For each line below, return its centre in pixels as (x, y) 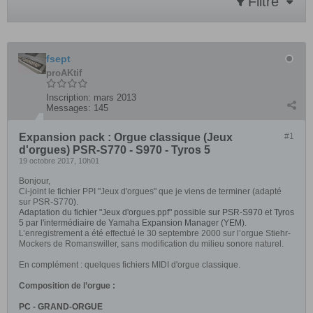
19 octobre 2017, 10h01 (59, 161)
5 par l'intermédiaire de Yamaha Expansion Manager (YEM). (133, 223)
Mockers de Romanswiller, (70, 244)
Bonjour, (35, 181)
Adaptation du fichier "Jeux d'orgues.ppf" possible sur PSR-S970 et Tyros (156, 212)
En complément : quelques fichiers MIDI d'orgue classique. (130, 265)
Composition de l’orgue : (67, 286)
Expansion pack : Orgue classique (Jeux (126, 137)
